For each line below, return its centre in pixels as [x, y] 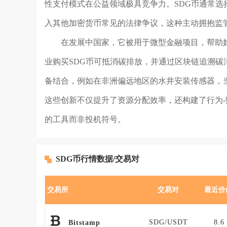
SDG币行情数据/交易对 [98, 159]
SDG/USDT [168, 222]
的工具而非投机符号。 [85, 119]
